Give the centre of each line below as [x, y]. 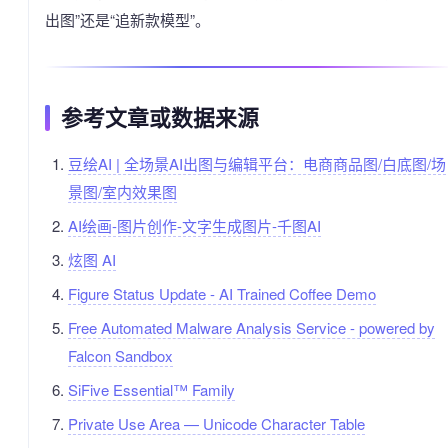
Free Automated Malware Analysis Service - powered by [251, 328]
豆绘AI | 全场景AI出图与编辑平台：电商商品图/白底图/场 [256, 164]
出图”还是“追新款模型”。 [127, 20]
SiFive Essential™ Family [151, 390]
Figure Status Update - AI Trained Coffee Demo [221, 294]
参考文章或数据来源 [160, 118]
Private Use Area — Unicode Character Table [216, 424]
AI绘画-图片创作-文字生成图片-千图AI [194, 226]
